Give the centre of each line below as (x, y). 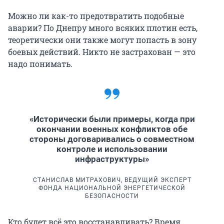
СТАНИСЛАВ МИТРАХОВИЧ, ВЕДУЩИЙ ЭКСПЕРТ (112, 180)
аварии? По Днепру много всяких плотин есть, (103, 27)
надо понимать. (40, 63)
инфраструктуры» (112, 159)
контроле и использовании (112, 149)
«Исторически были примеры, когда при (112, 119)
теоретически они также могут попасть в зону (102, 39)
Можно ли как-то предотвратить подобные (96, 15)
